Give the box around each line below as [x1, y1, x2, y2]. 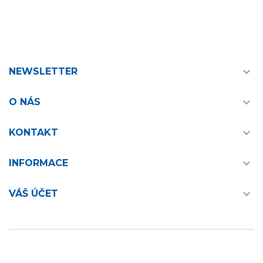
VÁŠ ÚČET [9, 187, 58, 199]
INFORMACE [9, 157, 68, 168]
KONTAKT [9, 126, 58, 138]
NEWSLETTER [9, 65, 77, 77]
